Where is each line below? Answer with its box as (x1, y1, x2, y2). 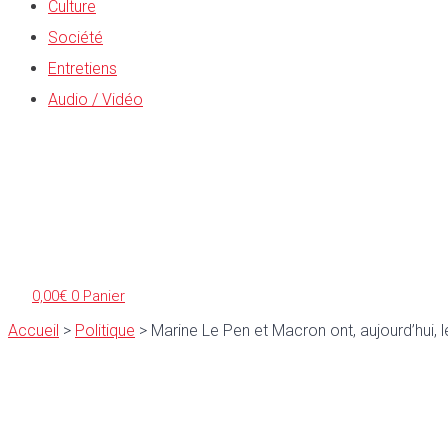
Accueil (8, 320, 59, 340)
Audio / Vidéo (48, 89, 143, 109)
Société (48, 27, 103, 47)
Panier (83, 286, 125, 305)
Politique (75, 320, 135, 340)
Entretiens (48, 58, 117, 78)
